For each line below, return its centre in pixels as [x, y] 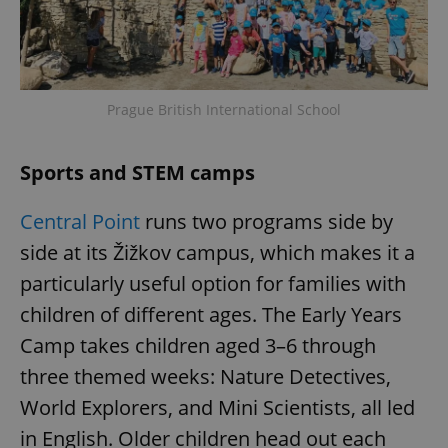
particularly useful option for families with [213, 283]
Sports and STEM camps [137, 172]
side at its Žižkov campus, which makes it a [217, 252]
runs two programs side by [266, 221]
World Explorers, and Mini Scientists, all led [217, 407]
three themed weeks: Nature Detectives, [205, 376]
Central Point [80, 221]
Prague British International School [224, 109]
